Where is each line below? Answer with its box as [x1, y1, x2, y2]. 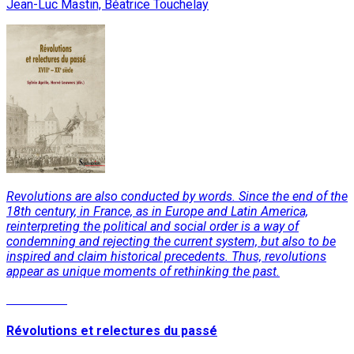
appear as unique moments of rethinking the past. [6, 264, 280, 280]
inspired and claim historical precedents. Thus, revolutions [6, 249, 326, 265]
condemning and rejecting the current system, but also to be [6, 234, 336, 250]
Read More [6, 292, 67, 307]
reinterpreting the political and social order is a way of [6, 219, 299, 235]
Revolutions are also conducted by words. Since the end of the [6, 189, 348, 205]
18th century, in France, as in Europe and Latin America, [6, 204, 308, 220]
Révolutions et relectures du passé [6, 323, 217, 339]
